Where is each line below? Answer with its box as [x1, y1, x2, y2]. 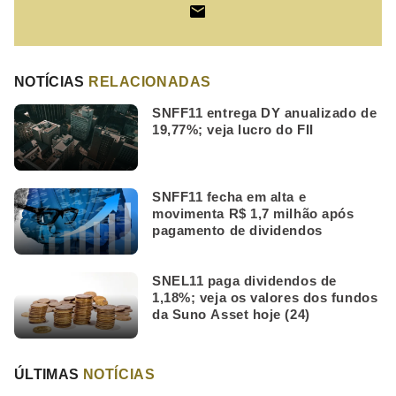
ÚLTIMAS [14, 366, 83, 382]
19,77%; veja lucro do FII [152, 121, 314, 137]
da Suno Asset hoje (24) [152, 306, 310, 322]
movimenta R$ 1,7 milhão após [152, 205, 354, 221]
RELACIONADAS [88, 73, 211, 89]
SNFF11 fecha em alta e [152, 188, 307, 204]
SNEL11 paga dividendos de [152, 272, 337, 288]
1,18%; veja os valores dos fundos [152, 289, 378, 305]
